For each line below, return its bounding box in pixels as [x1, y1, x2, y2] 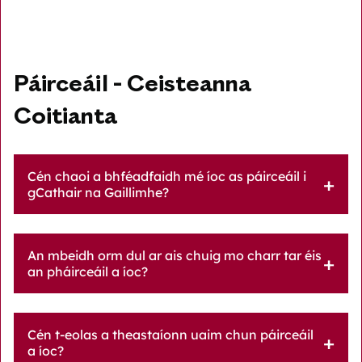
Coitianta [14, 107, 117, 129]
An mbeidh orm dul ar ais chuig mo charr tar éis [27, 246, 322, 263]
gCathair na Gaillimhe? [27, 183, 169, 200]
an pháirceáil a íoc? [27, 263, 148, 280]
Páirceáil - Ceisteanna [14, 74, 251, 97]
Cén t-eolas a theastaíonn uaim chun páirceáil [27, 326, 314, 343]
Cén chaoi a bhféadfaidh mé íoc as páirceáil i [27, 167, 306, 184]
